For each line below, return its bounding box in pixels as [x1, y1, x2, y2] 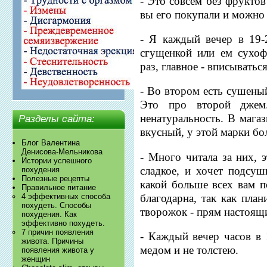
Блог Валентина [21, 138, 80, 148]
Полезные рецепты [21, 174, 90, 184]
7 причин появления [21, 228, 94, 237]
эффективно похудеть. [21, 219, 105, 228]
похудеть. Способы [21, 201, 92, 210]
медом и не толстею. [140, 244, 239, 257]
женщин [21, 254, 51, 264]
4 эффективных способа [21, 192, 111, 201]
